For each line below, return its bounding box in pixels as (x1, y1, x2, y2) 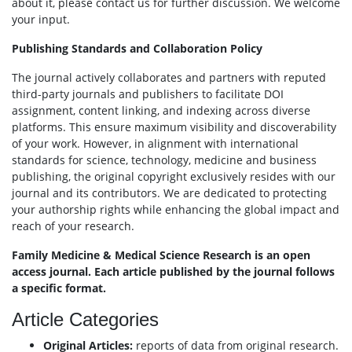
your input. (12, 12, 70, 27)
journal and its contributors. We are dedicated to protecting (12, 185, 327, 200)
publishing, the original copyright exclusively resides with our (12, 169, 335, 184)
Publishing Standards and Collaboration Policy (12, 41, 262, 56)
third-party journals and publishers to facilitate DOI (12, 86, 284, 101)
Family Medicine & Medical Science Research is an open (12, 247, 310, 262)
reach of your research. (12, 218, 134, 233)
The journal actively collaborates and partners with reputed (12, 70, 326, 85)
